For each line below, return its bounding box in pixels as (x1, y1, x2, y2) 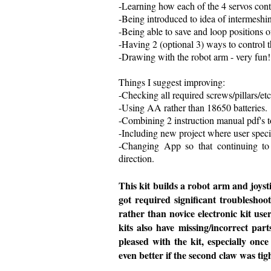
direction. (119, 152, 154, 165)
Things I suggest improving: (119, 76, 225, 89)
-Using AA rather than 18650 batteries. (119, 101, 267, 114)
